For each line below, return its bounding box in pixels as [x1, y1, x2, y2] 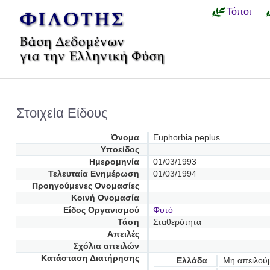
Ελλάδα [177, 256, 208, 265]
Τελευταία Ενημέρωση [48, 169, 139, 178]
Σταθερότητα [152, 217, 201, 227]
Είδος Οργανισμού [63, 205, 139, 215]
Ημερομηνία [89, 157, 139, 166]
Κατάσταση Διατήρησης [40, 253, 139, 263]
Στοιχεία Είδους [16, 105, 108, 121]
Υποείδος [100, 145, 139, 154]
